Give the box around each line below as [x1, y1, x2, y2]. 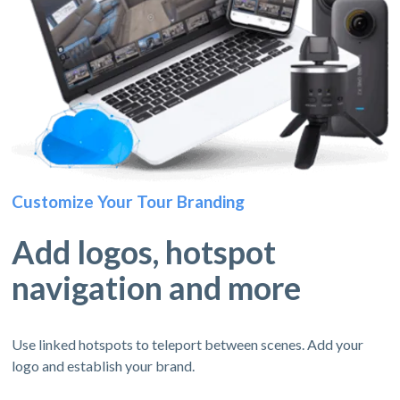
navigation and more [12, 267, 302, 307]
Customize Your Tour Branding [12, 190, 246, 212]
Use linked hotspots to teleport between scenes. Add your [12, 335, 364, 353]
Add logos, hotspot [12, 231, 277, 271]
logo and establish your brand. [12, 356, 196, 374]
